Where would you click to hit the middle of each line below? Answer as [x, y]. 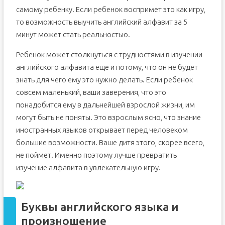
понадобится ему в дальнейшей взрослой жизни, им [105, 105]
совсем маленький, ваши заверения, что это [91, 92]
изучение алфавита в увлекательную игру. [88, 167]
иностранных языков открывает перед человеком [102, 130]
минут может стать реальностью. [73, 34]
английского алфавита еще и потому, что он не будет [107, 67]
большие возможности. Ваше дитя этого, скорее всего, [110, 142]
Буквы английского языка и [100, 207]
